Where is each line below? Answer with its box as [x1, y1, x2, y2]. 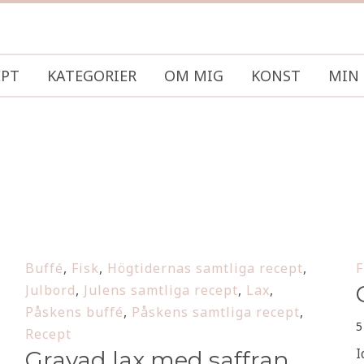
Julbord [25, 281, 76, 299]
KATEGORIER [47, 66, 136, 85]
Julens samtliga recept [84, 281, 238, 299]
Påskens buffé [25, 303, 123, 321]
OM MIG [164, 66, 223, 85]
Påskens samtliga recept [132, 303, 300, 321]
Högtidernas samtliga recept [107, 259, 303, 277]
